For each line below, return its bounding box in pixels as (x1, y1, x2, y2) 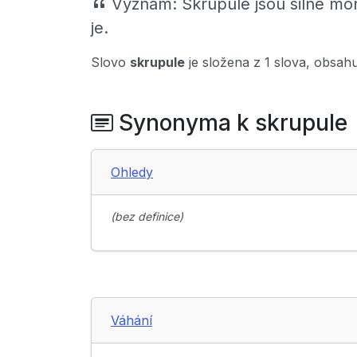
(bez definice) (111, 210, 183, 224)
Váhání (111, 312, 152, 329)
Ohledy (111, 164, 153, 181)
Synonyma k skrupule (113, 109, 347, 137)
